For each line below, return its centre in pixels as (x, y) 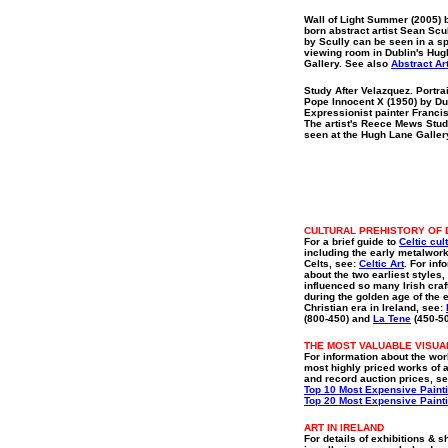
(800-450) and (338, 318)
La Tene (392, 318)
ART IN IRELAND (344, 427)
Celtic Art (381, 263)
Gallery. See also (347, 63)
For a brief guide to (351, 241)
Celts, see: (331, 263)
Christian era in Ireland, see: (375, 307)
